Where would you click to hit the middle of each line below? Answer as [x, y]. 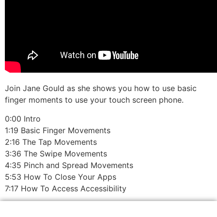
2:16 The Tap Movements [51, 142]
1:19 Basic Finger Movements [58, 130]
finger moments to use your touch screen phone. [94, 100]
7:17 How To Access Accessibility [66, 188]
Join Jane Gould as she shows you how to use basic [101, 88]
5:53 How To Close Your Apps [61, 177]
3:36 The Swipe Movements [56, 153]
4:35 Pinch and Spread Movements [69, 165]
